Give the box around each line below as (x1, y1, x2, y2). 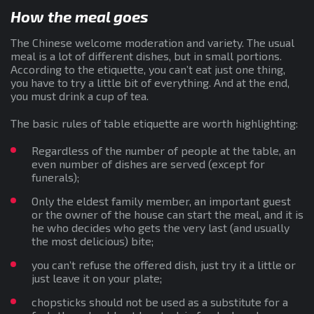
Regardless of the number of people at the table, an (32, 143, 296, 157)
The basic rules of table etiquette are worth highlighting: (11, 116, 298, 130)
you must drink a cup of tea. (11, 88, 149, 102)
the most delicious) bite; (32, 233, 153, 247)
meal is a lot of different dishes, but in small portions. (11, 48, 282, 62)
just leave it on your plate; (32, 271, 162, 285)
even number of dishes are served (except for (32, 156, 265, 170)
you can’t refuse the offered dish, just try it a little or (32, 257, 296, 271)
